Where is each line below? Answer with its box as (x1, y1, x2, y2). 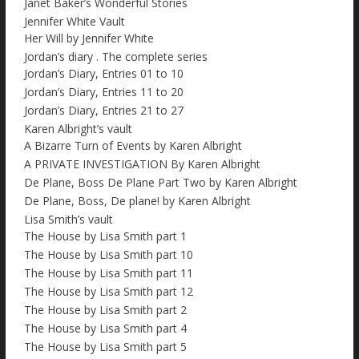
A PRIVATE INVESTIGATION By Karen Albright (24, 156, 260, 172)
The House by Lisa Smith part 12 (24, 284, 193, 300)
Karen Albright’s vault (24, 121, 132, 137)
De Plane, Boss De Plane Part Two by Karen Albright (24, 175, 297, 191)
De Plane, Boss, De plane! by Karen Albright (24, 193, 251, 209)
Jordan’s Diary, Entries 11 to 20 (24, 84, 184, 100)
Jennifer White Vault (24, 14, 125, 30)
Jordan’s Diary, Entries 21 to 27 (24, 103, 184, 119)
